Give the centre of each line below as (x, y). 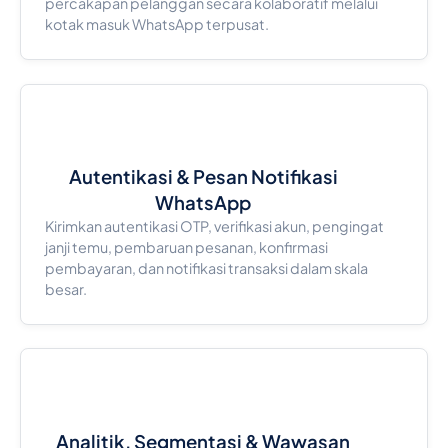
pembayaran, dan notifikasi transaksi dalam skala (206, 267)
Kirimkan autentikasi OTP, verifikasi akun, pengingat (214, 225)
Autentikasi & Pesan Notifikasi (203, 176)
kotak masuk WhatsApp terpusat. (156, 23)
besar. (65, 288)
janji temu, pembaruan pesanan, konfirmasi (186, 246)
